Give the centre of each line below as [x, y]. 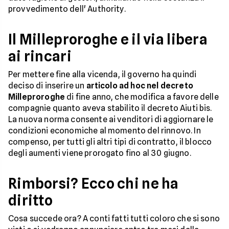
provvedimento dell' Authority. [67, 9]
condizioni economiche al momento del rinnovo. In [105, 131]
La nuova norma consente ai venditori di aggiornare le [111, 120]
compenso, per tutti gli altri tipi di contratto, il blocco [110, 142]
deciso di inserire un [47, 86]
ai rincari [40, 56]
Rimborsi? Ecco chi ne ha [94, 184]
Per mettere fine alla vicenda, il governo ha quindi [102, 75]
